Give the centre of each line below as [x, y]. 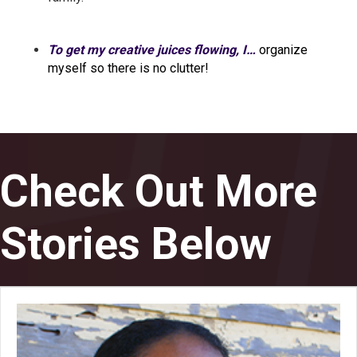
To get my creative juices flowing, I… [153, 50]
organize [283, 50]
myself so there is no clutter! [130, 69]
